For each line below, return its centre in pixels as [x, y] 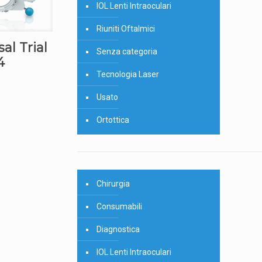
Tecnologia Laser [127, 74]
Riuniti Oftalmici [125, 29]
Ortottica [113, 120]
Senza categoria [127, 51]
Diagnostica [118, 229]
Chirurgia [113, 184]
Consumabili [119, 206]
